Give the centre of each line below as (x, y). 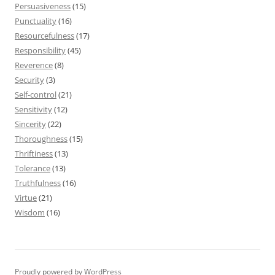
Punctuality (36, 21)
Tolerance (33, 168)
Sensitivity (33, 109)
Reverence (34, 65)
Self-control (36, 94)
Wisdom (30, 212)
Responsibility (40, 50)
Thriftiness (34, 153)
